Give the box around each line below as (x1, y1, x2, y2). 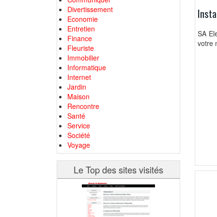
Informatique (67, 62, 106, 72)
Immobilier (67, 53, 99, 62)
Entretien (67, 24, 95, 33)
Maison (67, 92, 90, 101)
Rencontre (67, 101, 99, 111)
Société (67, 130, 90, 140)
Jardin (67, 82, 86, 92)
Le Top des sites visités (74, 163, 163, 176)
